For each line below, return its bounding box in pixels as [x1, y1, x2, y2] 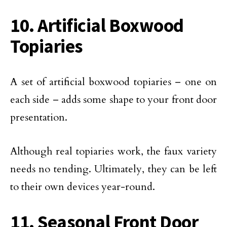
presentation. [10, 110, 67, 124]
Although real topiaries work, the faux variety [10, 144, 217, 158]
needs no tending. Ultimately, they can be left [10, 162, 217, 176]
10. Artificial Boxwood [10, 14, 184, 37]
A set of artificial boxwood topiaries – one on [10, 75, 217, 89]
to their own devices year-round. [10, 180, 155, 194]
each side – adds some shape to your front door [10, 93, 217, 106]
